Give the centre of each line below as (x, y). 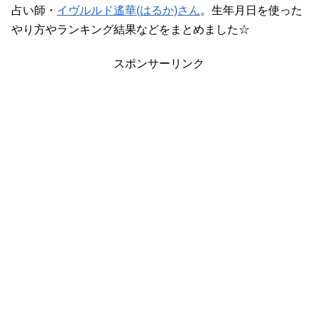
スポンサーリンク (159, 64)
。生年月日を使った (251, 11)
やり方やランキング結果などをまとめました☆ (131, 30)
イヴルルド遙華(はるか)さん (128, 11)
